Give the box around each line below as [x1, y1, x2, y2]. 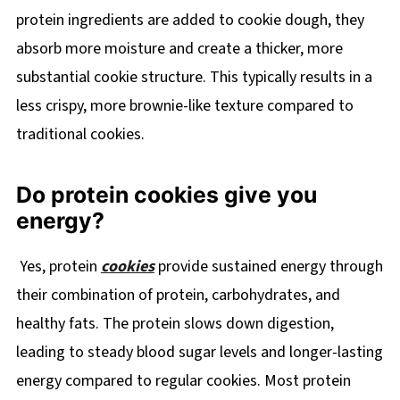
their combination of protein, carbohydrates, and [15, 283, 340, 306]
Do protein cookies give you [15, 180, 317, 208]
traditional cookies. [15, 122, 145, 146]
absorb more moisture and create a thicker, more [15, 37, 343, 60]
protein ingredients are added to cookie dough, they [15, 8, 364, 31]
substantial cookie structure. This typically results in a [15, 65, 372, 88]
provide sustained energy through [154, 254, 383, 278]
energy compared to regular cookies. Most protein [15, 369, 351, 392]
